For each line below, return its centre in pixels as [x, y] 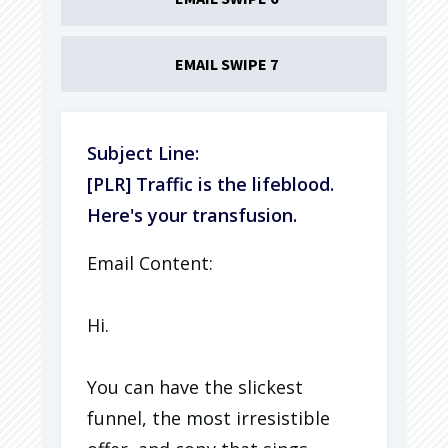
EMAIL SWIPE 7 [226, 63]
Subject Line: [143, 152]
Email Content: [150, 262]
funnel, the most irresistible [208, 417]
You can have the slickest [195, 386]
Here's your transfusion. [192, 214]
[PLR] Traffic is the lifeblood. [210, 183]
